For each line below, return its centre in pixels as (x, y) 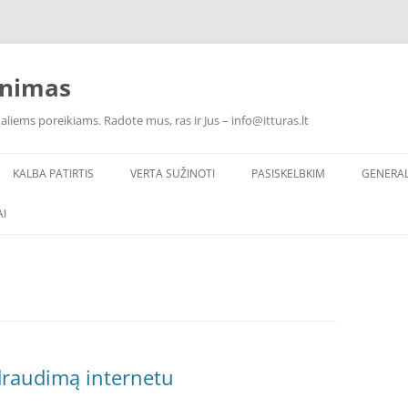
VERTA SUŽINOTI (173, 173)
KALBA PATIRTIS (53, 173)
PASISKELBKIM (288, 173)
